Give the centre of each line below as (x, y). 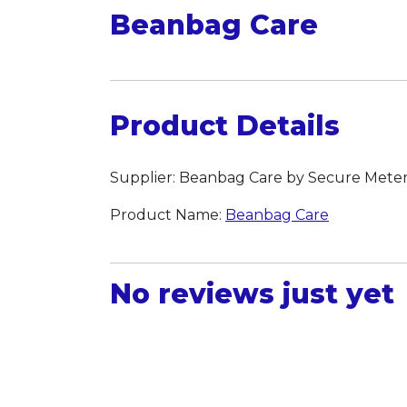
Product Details (225, 126)
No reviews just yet (252, 294)
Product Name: (168, 215)
